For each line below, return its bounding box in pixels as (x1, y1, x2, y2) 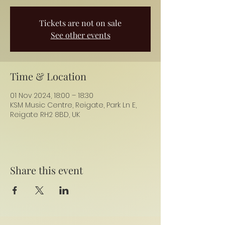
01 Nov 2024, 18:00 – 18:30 (10, 90, 93, 100)
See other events (50, 30, 110, 40)
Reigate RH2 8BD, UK (10, 109, 80, 120)
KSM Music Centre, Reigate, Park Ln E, (10, 100, 137, 110)
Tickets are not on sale (39, 18, 122, 28)
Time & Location (10, 69, 86, 83)
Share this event (10, 163, 83, 177)
